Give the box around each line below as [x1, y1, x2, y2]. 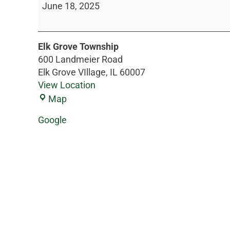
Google [38, 114, 67, 125]
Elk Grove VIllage [38, 66, 106, 78]
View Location [38, 79, 95, 90]
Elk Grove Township [38, 41, 119, 52]
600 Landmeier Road [38, 53, 123, 65]
